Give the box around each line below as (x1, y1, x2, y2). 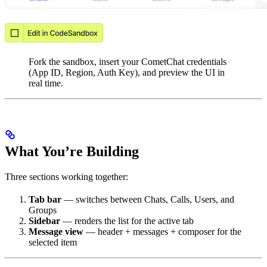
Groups (29, 204, 57, 215)
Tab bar (29, 194, 61, 204)
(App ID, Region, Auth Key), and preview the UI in (29, 67, 225, 77)
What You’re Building (5, 143, 139, 159)
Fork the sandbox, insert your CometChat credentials (29, 56, 226, 67)
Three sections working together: (5, 171, 128, 182)
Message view (29, 226, 83, 237)
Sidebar (29, 215, 60, 226)
